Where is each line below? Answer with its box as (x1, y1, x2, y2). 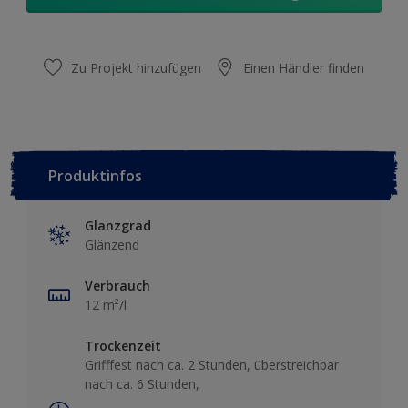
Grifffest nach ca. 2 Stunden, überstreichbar (85, 355, 339, 373)
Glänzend (85, 235, 139, 253)
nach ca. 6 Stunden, (85, 374, 199, 393)
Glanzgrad (85, 216, 151, 234)
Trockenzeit (85, 336, 161, 354)
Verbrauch (85, 276, 150, 294)
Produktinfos (48, 165, 142, 186)
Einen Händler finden (243, 58, 364, 76)
